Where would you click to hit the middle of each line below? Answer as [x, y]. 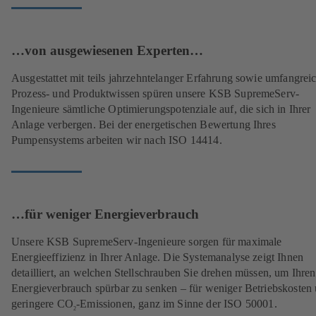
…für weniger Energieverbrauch [105, 214]
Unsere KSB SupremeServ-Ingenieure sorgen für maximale [147, 241]
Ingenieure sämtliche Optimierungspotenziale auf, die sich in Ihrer [161, 109]
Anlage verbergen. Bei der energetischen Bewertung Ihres [144, 125]
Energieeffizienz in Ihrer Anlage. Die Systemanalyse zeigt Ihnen [158, 257]
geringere [34, 303]
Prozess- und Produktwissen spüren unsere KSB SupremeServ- [156, 94]
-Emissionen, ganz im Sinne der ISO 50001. [183, 303]
